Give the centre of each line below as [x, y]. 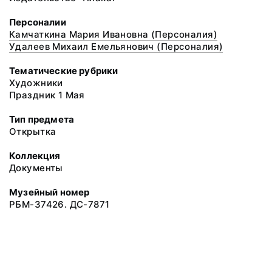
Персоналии [38, 22]
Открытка [33, 131]
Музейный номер [49, 192]
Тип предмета [42, 119]
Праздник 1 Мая [47, 95]
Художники [36, 83]
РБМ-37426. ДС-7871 [59, 204]
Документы [36, 168]
